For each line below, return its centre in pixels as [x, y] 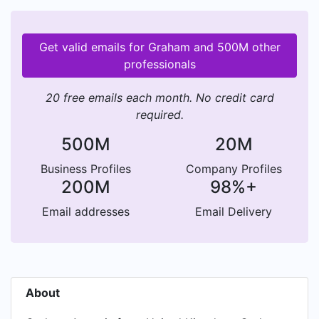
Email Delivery [234, 211]
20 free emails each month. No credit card [159, 98]
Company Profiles [234, 169]
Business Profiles [85, 169]
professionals [159, 64]
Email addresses [85, 211]
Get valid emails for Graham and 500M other [159, 47]
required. [159, 115]
